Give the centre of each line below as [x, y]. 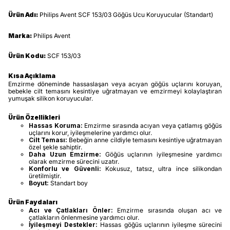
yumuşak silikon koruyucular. [51, 98]
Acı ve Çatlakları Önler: [71, 210]
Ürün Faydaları [33, 202]
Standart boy [68, 183]
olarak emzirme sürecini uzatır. [74, 161]
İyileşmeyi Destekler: [63, 225]
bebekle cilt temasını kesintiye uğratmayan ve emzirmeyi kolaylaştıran [115, 91]
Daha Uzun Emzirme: [65, 154]
